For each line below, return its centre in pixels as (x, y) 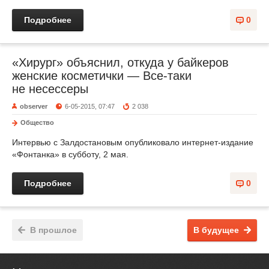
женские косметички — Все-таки (102, 76)
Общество (37, 122)
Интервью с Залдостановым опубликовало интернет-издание (133, 142)
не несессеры (50, 89)
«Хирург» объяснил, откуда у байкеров (120, 62)
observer (34, 106)
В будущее (216, 230)
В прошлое (53, 230)
